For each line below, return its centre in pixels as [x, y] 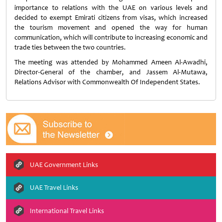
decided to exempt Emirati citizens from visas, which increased [111, 18]
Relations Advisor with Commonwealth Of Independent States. [107, 82]
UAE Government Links [64, 165]
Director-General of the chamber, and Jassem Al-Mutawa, [111, 72]
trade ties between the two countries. [70, 47]
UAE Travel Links [54, 188]
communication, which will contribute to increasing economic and [111, 37]
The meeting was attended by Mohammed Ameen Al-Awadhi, [111, 62]
